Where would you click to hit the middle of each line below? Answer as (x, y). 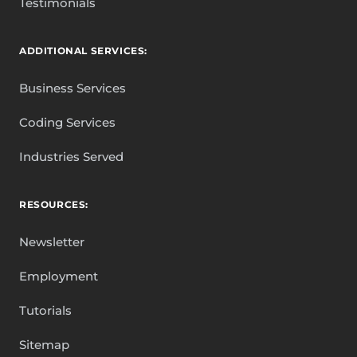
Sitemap (44, 344)
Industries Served (71, 156)
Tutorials (45, 310)
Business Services (73, 88)
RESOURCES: (54, 204)
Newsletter (52, 241)
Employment (59, 276)
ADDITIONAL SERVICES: (83, 50)
